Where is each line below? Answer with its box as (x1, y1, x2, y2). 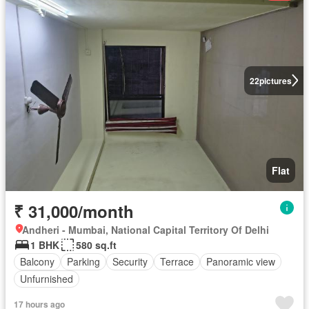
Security (112, 255, 148, 268)
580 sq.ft (76, 237, 117, 252)
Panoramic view (206, 255, 275, 268)
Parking (67, 255, 100, 268)
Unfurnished (20, 272, 73, 286)
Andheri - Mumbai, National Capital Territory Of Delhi (22, 222, 269, 237)
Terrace (160, 255, 194, 268)
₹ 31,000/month (14, 199, 134, 223)
